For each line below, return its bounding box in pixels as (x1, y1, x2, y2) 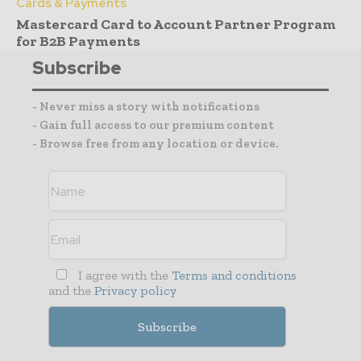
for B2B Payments (16, 32, 140, 51)
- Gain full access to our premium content (32, 118, 274, 133)
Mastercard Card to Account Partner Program (16, 15, 336, 34)
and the (48, 283, 94, 299)
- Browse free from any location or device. (32, 136, 278, 151)
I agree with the (74, 268, 172, 284)
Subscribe (32, 56, 122, 81)
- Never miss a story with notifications (32, 99, 259, 114)
